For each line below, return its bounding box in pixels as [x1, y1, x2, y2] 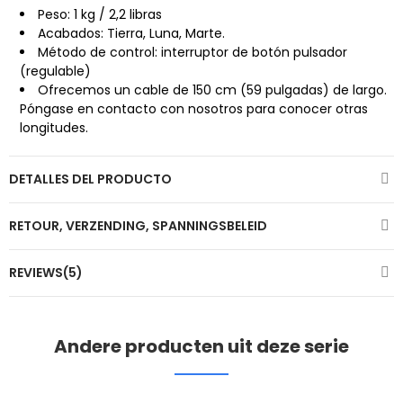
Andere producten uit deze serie [54, 333, 349, 359]
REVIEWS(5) [9, 263, 83, 282]
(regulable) [20, 61, 91, 80]
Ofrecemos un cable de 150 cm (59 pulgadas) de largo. [38, 80, 387, 99]
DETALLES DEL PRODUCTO [9, 169, 172, 188]
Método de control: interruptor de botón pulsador [38, 42, 347, 61]
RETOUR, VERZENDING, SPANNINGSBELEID [9, 216, 267, 235]
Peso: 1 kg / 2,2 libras [38, 4, 162, 23]
